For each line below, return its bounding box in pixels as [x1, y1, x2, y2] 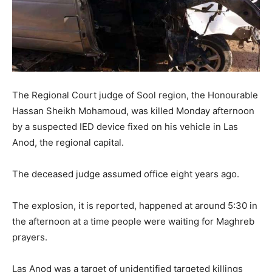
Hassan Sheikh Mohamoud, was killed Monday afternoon [12, 104, 254, 117]
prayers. [12, 231, 47, 243]
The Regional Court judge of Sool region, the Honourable [12, 89, 258, 101]
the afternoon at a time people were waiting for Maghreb [12, 215, 254, 227]
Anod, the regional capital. [12, 136, 124, 148]
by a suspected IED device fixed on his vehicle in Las [12, 120, 238, 132]
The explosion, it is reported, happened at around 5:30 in [12, 199, 257, 211]
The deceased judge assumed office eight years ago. [12, 168, 239, 180]
